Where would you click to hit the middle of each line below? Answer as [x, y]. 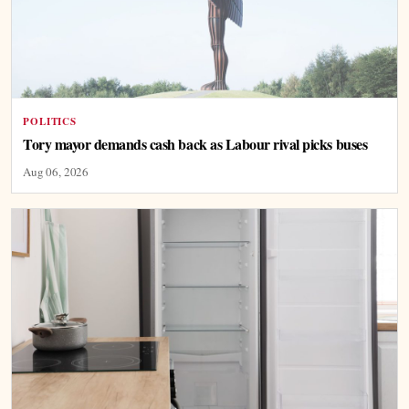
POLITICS [50, 121]
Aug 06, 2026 [56, 171]
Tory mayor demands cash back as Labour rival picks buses [195, 143]
